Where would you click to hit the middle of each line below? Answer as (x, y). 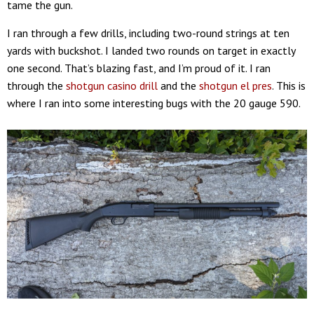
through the (36, 85)
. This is (289, 85)
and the (178, 85)
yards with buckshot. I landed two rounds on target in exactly (151, 50)
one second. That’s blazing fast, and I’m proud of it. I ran (139, 68)
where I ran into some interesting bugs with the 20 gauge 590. (154, 103)
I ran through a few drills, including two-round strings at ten (148, 33)
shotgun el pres (235, 85)
